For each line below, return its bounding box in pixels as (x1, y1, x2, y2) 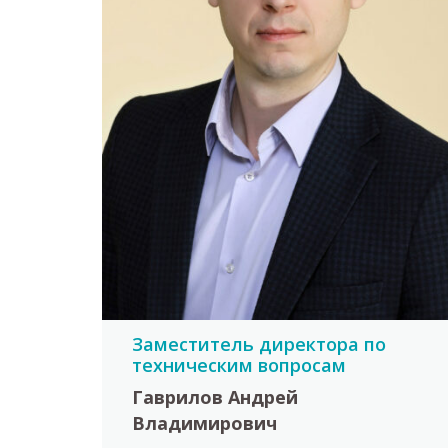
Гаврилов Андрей (132, 385, 298, 410)
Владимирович (132, 411, 277, 436)
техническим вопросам (132, 352, 346, 377)
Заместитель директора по (132, 331, 386, 356)
